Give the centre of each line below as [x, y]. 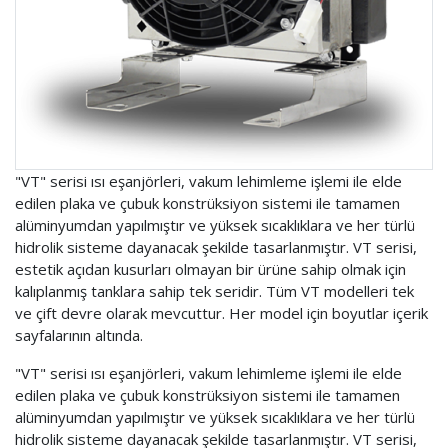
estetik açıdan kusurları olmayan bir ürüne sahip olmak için [210, 268]
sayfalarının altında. [79, 334]
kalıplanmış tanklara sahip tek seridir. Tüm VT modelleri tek [214, 290]
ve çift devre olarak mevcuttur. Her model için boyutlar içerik [221, 312]
